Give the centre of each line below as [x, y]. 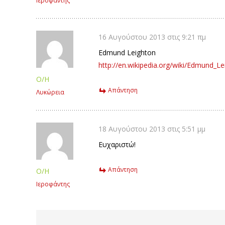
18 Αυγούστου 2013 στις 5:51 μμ [152, 129]
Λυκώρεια [50, 92]
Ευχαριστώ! [117, 144]
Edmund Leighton [127, 52]
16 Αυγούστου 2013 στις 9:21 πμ [152, 37]
